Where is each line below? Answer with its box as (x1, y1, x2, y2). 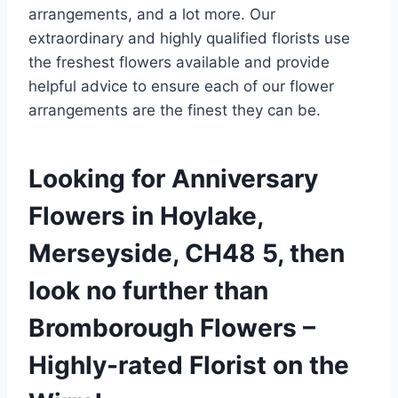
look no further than (28, 275, 268, 306)
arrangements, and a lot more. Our (28, 5, 275, 24)
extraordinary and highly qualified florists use (28, 29, 350, 48)
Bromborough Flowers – (28, 313, 315, 344)
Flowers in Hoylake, (28, 201, 263, 232)
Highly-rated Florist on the (28, 350, 349, 381)
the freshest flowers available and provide (28, 53, 330, 72)
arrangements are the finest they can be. (28, 101, 321, 120)
